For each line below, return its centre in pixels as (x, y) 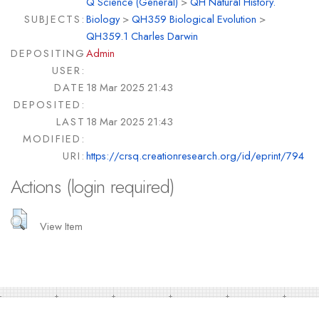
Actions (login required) (92, 187)
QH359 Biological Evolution (194, 19)
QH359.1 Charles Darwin (142, 36)
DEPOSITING (48, 53)
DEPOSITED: (49, 105)
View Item (62, 226)
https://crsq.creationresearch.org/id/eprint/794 (195, 156)
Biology (103, 19)
